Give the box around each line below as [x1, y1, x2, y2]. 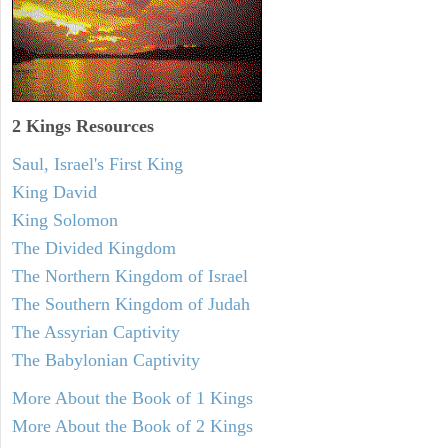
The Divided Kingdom [12, 238, 176, 259]
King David [12, 182, 97, 203]
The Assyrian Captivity [12, 322, 180, 343]
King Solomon [12, 210, 118, 231]
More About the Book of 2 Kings [12, 416, 253, 437]
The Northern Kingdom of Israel [12, 266, 248, 287]
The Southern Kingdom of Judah [12, 294, 250, 315]
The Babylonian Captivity [12, 350, 200, 371]
